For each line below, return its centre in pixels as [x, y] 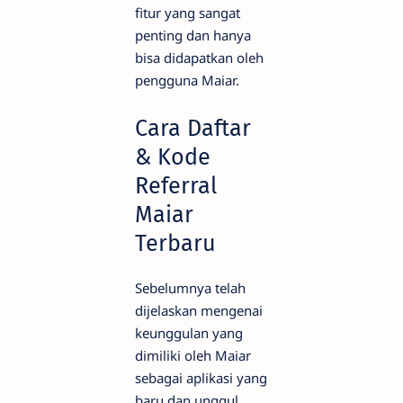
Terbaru [175, 244]
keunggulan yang [189, 333]
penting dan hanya [193, 35]
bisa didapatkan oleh [199, 58]
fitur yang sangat [188, 13]
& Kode [173, 157]
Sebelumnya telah [190, 288]
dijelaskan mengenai [199, 311]
